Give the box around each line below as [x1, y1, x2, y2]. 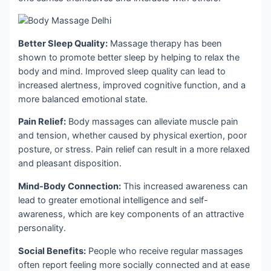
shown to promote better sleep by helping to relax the [18, 51, 240, 63]
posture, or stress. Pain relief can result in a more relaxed [18, 144, 250, 155]
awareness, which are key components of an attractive [18, 208, 244, 220]
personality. [18, 222, 67, 233]
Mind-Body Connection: [18, 180, 122, 192]
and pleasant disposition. [18, 158, 122, 169]
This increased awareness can [121, 180, 249, 192]
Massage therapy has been [108, 38, 223, 49]
